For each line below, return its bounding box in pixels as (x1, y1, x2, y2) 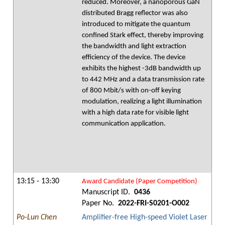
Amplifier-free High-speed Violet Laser (82, 213, 207, 221)
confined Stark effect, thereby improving (82, 32, 203, 39)
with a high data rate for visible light (82, 109, 189, 117)
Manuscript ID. (82, 188, 132, 196)
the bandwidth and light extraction (82, 43, 186, 50)
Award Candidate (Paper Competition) (82, 178, 197, 185)
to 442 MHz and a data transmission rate (82, 76, 204, 83)
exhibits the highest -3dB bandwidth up (82, 65, 201, 72)
